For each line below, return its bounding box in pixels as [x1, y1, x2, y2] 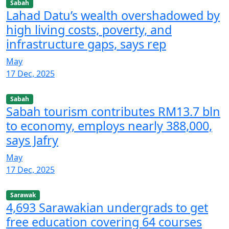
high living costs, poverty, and [6, 21, 172, 38]
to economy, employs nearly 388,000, [6, 118, 212, 134]
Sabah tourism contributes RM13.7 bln [6, 103, 220, 120]
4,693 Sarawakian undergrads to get [6, 199, 208, 216]
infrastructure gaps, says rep [6, 35, 166, 52]
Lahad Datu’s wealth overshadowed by [6, 7, 220, 24]
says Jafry [6, 132, 58, 149]
